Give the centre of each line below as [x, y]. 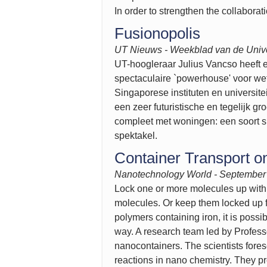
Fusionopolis [157, 33]
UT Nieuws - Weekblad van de [180, 50]
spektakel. [136, 136]
